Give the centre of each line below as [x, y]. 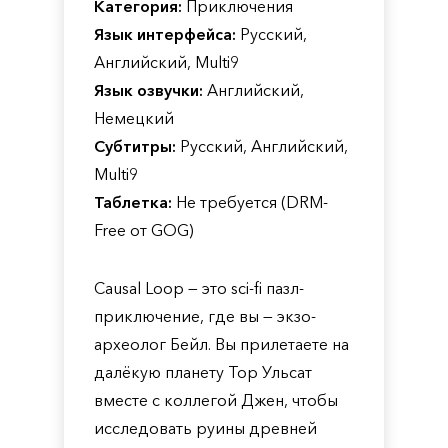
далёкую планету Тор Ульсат [203, 372]
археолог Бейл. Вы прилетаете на [221, 344]
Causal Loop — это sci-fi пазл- [199, 288]
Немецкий [134, 118]
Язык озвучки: [148, 90]
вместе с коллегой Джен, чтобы [216, 400]
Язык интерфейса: [165, 34]
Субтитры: [135, 146]
